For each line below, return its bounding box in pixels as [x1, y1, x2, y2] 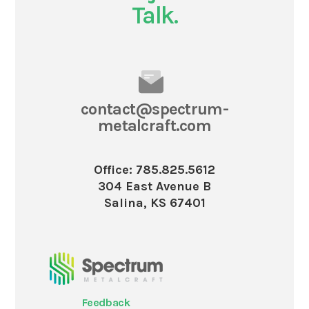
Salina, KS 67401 [103, 195, 206, 211]
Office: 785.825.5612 [94, 162, 215, 178]
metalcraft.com [98, 116, 211, 136]
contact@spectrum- [81, 99, 228, 119]
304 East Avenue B [98, 179, 211, 195]
